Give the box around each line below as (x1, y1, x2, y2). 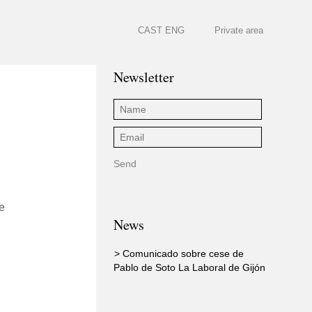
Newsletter (114, 68, 174, 86)
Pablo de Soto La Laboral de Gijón (114, 262, 265, 273)
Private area (214, 25, 263, 36)
